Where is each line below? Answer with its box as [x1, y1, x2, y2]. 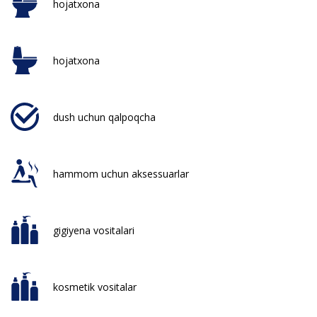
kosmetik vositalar [53, 279, 137, 294]
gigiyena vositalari [53, 223, 134, 237]
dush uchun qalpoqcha [53, 110, 156, 124]
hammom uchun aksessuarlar [53, 166, 189, 180]
